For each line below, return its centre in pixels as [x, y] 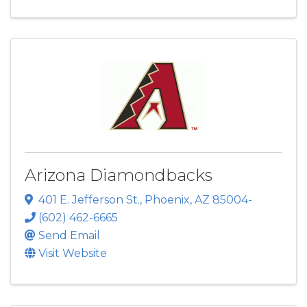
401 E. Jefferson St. [89, 199]
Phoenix [167, 199]
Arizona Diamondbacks [119, 175]
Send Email [69, 235]
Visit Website [73, 253]
